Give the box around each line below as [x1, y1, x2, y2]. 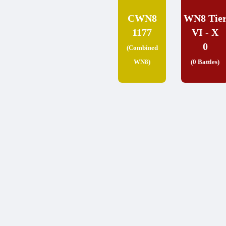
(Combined [126, 43, 158, 51]
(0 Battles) [191, 58, 220, 66]
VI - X [192, 26, 219, 38]
